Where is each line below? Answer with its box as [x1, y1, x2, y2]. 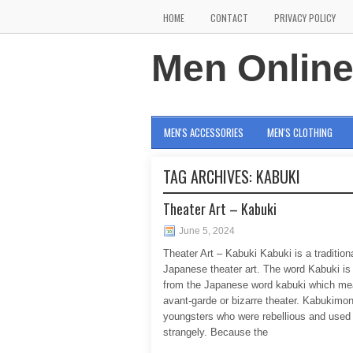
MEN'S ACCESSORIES [164, 124, 243, 140]
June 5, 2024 [179, 225, 235, 236]
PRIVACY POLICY [274, 11, 336, 24]
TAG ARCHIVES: [163, 165, 256, 188]
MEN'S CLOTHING [267, 124, 333, 140]
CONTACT [210, 11, 248, 24]
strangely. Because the [163, 326, 268, 338]
